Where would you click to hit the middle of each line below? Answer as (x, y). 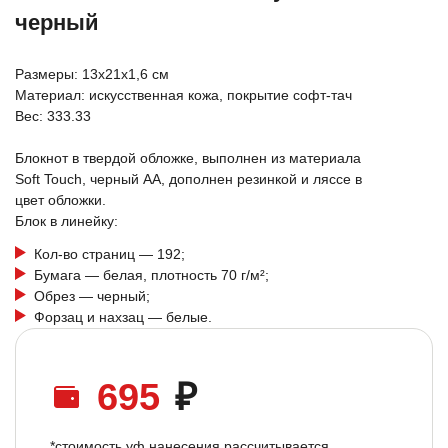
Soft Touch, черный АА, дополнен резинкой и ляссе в (188, 179)
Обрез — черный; (92, 296)
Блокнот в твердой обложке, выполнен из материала (188, 158)
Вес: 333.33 (53, 116)
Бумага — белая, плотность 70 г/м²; (151, 275)
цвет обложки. (60, 200)
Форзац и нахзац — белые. (123, 317)
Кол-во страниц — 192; (109, 254)
